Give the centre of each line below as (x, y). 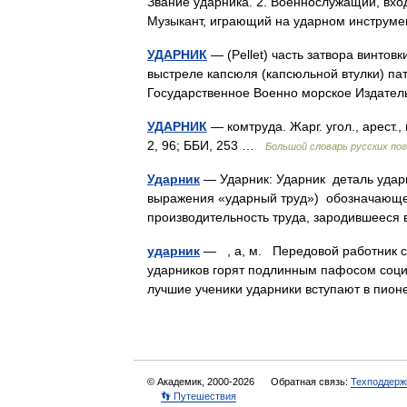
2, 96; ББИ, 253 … (206, 145)
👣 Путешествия (199, 396)
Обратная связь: (311, 382)
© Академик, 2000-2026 (202, 382)
